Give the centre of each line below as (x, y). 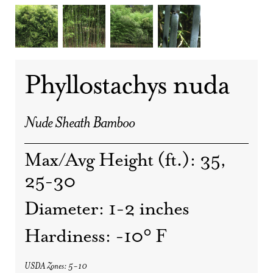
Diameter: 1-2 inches (107, 209)
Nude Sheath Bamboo (80, 123)
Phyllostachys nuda (127, 86)
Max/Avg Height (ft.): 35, (125, 161)
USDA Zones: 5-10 (56, 266)
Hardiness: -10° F (95, 237)
